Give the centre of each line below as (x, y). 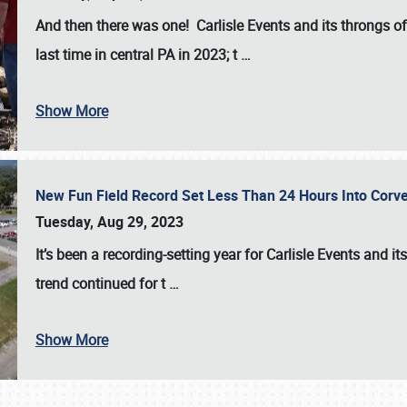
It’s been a (69, 254)
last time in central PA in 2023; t (138, 55)
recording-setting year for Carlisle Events (233, 254)
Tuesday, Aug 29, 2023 (109, 222)
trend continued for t (102, 283)
